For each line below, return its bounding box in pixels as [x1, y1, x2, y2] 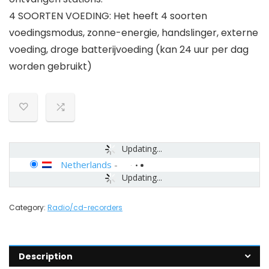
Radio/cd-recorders [47, 202, 122, 213]
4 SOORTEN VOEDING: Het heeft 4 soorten [9, 9, 207, 23]
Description [19, 250, 73, 262]
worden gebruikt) [9, 59, 92, 73]
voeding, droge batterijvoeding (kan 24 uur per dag [9, 43, 249, 56]
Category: [9, 202, 47, 213]
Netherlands [61, 159, 112, 171]
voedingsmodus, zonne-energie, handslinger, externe [9, 26, 258, 40]
